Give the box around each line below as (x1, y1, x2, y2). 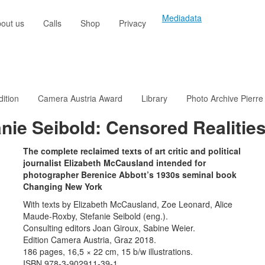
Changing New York (23, 180, 102, 193)
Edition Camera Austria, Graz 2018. (23, 234, 156, 246)
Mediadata (162, 12, 202, 24)
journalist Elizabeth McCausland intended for (23, 157, 206, 169)
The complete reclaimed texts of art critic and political (23, 145, 241, 157)
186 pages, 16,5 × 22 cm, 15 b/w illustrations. (23, 245, 193, 258)
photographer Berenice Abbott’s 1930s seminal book (23, 169, 237, 181)
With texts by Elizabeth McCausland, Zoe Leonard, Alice (23, 198, 232, 211)
